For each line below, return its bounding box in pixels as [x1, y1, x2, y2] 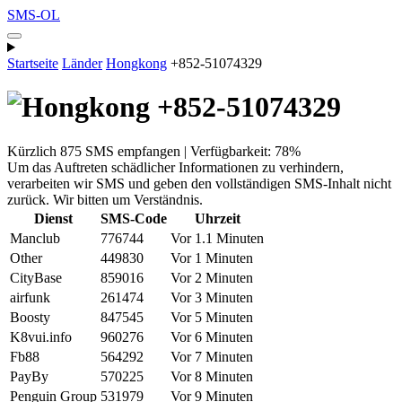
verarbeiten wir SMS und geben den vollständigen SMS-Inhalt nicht [7, 175, 391, 191]
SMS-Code [100, 210, 167, 226]
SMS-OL [7, 7, 60, 22]
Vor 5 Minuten [170, 309, 253, 325]
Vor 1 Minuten [170, 249, 253, 266]
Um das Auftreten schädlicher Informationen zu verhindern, [7, 159, 344, 175]
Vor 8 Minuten [170, 368, 253, 384]
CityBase [10, 269, 62, 285]
